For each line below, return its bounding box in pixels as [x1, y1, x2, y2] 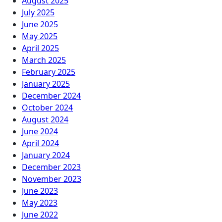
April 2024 [22, 138, 59, 149]
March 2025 [22, 55, 66, 65]
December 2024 [22, 90, 81, 101]
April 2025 [22, 43, 59, 54]
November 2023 [22, 173, 81, 184]
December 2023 [22, 162, 81, 172]
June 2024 [22, 126, 58, 137]
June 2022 [22, 209, 58, 220]
